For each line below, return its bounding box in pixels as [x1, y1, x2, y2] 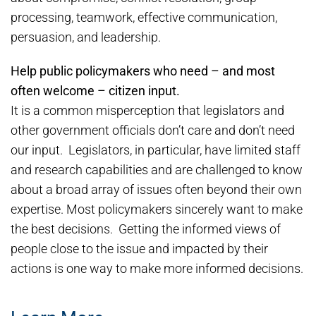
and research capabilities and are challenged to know [11, 162, 303, 177]
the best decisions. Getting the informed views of [11, 221, 281, 236]
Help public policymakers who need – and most [11, 63, 275, 78]
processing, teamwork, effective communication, [11, 10, 277, 25]
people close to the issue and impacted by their [11, 241, 268, 256]
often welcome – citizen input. [11, 83, 180, 98]
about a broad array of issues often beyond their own [11, 182, 302, 197]
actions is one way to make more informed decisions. [11, 261, 303, 276]
